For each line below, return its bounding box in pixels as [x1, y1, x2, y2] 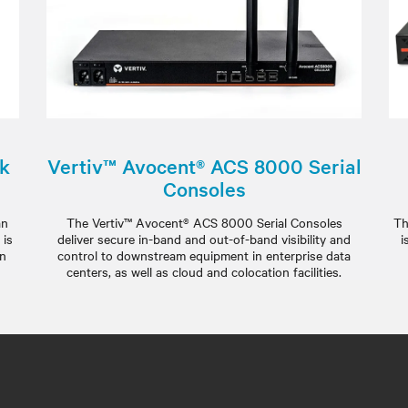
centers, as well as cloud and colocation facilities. [66, 262, 342, 280]
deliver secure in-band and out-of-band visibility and [57, 229, 351, 248]
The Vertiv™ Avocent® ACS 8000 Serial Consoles [66, 213, 342, 231]
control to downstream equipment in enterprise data [57, 246, 351, 264]
